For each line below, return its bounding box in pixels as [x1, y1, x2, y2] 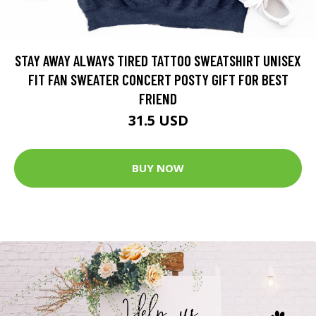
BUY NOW [132, 161, 184, 175]
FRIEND [139, 89, 177, 107]
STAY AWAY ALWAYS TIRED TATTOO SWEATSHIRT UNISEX [15, 51, 301, 69]
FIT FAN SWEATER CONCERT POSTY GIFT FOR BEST [28, 70, 288, 88]
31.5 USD [128, 110, 188, 130]
